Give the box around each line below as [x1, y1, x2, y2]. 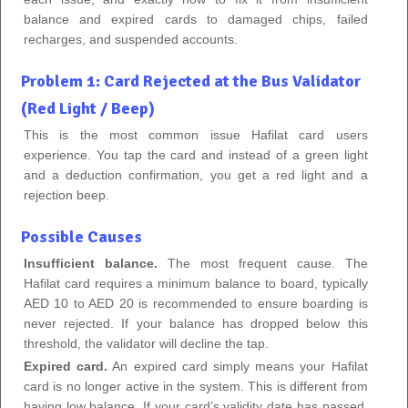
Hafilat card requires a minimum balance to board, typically [24, 275, 368, 291]
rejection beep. [24, 187, 109, 202]
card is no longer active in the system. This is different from [24, 378, 368, 393]
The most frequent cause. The [157, 255, 368, 270]
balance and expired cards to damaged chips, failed [24, 11, 368, 26]
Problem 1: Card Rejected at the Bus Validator [21, 70, 361, 91]
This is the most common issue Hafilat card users [24, 127, 368, 142]
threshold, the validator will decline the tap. [24, 335, 269, 351]
